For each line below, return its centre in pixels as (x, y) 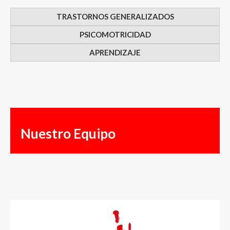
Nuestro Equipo (68, 133)
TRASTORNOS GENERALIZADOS (115, 17)
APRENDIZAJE (115, 53)
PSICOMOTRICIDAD (115, 35)
